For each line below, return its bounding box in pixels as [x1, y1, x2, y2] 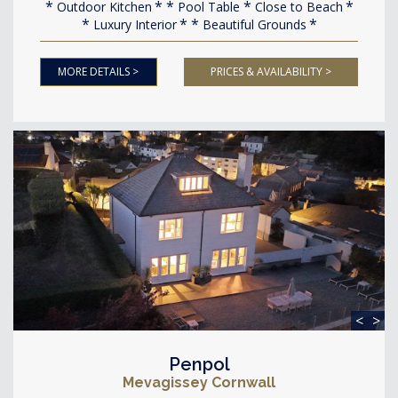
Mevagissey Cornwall [123, 373, 275, 391]
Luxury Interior [89, 16, 177, 33]
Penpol [168, 353, 230, 375]
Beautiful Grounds [198, 16, 306, 33]
